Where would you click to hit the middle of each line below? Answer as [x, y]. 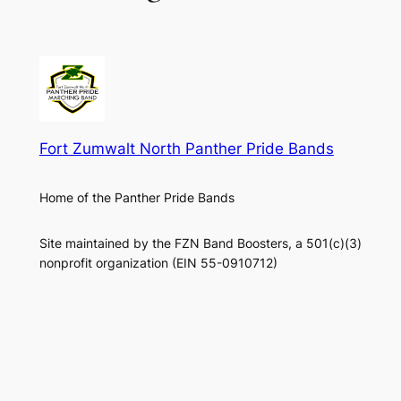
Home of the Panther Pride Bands [137, 198]
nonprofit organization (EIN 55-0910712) [158, 262]
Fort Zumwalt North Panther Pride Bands [186, 148]
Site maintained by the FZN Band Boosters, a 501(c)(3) [200, 243]
